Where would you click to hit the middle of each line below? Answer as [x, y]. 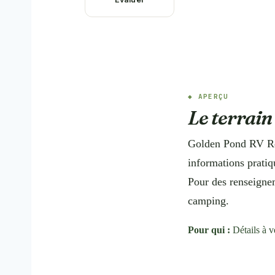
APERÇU [213, 96]
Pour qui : [209, 230]
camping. [208, 201]
